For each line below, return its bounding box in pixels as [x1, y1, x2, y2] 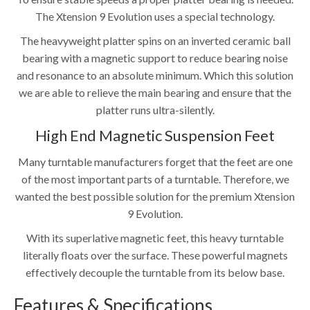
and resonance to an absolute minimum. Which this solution [17, 68, 293, 82]
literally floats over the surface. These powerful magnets [22, 248, 288, 262]
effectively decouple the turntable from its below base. [26, 265, 284, 279]
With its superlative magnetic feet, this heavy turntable [26, 230, 284, 244]
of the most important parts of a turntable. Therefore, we [21, 172, 289, 185]
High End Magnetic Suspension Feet [35, 125, 275, 145]
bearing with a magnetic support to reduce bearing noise [22, 51, 288, 64]
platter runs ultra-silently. [95, 102, 215, 116]
